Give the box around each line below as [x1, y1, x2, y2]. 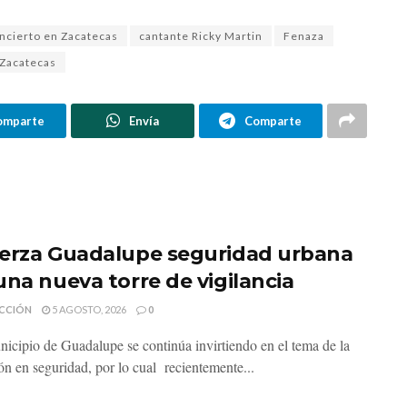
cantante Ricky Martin [139, 28, 263, 43]
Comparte [244, 113, 303, 128]
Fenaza [283, 28, 324, 43]
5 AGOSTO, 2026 [50, 303, 126, 315]
